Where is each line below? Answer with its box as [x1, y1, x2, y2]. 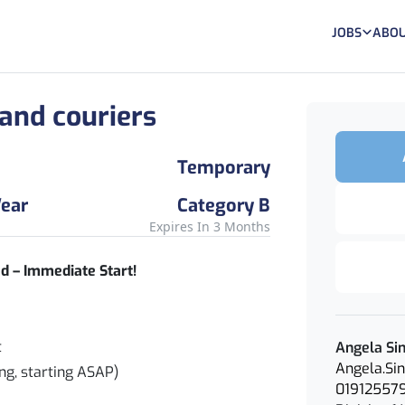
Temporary [177, 155, 270, 180]
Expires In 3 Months [149, 218, 270, 235]
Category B [177, 193, 270, 218]
